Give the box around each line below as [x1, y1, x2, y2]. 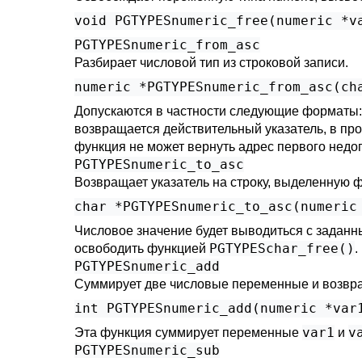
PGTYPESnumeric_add [74, 259, 220, 274]
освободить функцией [74, 242, 209, 255]
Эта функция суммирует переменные [74, 326, 302, 339]
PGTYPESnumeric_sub [74, 343, 220, 358]
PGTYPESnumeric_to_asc [74, 157, 244, 172]
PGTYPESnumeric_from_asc [74, 37, 260, 53]
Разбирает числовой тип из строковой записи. [74, 56, 348, 69]
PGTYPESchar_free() [209, 241, 355, 256]
